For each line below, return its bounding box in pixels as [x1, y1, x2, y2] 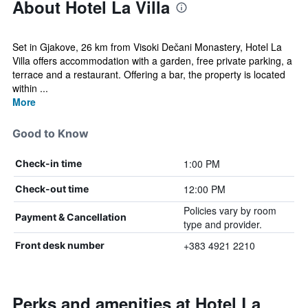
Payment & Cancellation [15, 211, 126, 223]
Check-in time [15, 157, 82, 169]
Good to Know [12, 126, 89, 140]
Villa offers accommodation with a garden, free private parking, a [12, 54, 292, 67]
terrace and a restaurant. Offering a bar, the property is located [12, 67, 285, 81]
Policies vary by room [183, 203, 276, 217]
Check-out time [15, 183, 89, 195]
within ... [12, 81, 48, 95]
